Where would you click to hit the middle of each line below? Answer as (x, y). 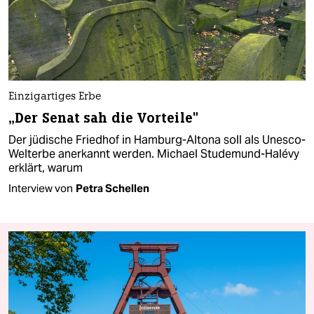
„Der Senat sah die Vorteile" (103, 118)
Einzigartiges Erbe (55, 97)
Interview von (41, 189)
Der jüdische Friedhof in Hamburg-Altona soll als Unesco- (157, 140)
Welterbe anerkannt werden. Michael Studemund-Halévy (154, 154)
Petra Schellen (112, 189)
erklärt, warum (46, 168)
